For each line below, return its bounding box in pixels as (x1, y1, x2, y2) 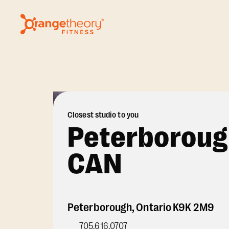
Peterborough (67, 201, 132, 214)
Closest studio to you (67, 110, 139, 120)
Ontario (136, 201, 172, 214)
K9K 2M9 (173, 201, 214, 214)
